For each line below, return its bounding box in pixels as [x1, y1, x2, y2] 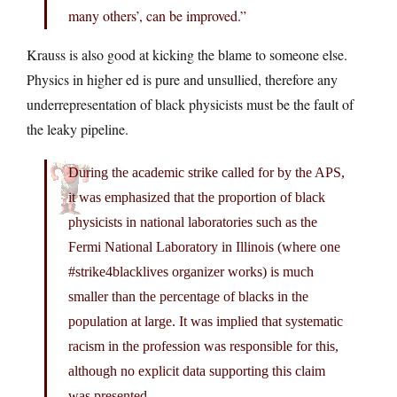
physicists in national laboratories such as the [68, 214, 317, 230]
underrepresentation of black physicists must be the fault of [27, 94, 354, 113]
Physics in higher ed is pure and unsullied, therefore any [27, 69, 338, 89]
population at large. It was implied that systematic [68, 313, 343, 329]
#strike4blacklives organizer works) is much [68, 263, 314, 279]
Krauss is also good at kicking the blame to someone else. [27, 44, 347, 64]
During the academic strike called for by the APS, [68, 164, 345, 180]
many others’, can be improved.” [68, 5, 246, 25]
